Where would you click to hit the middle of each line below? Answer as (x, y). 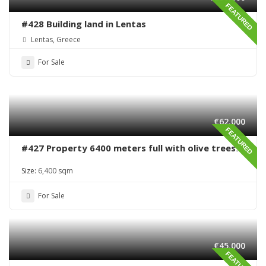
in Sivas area (49, 160)
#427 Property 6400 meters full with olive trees (129, 148)
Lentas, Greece (55, 40)
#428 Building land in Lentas (84, 24)
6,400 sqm (56, 171)
